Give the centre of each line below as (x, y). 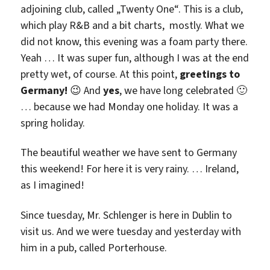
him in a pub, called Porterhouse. (94, 247)
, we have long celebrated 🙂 (184, 90)
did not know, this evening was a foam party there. (134, 41)
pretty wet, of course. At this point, (100, 74)
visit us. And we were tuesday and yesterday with (131, 231)
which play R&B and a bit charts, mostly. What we (133, 25)
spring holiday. (53, 123)
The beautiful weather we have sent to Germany (129, 152)
